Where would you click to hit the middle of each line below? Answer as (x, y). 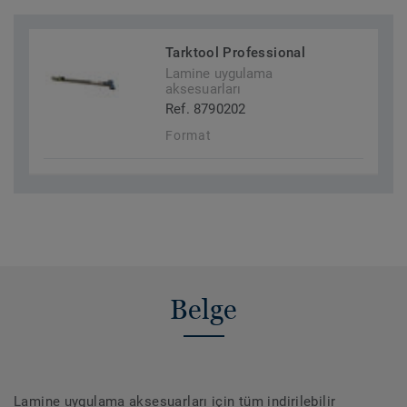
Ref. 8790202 (206, 109)
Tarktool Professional (236, 53)
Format (189, 136)
